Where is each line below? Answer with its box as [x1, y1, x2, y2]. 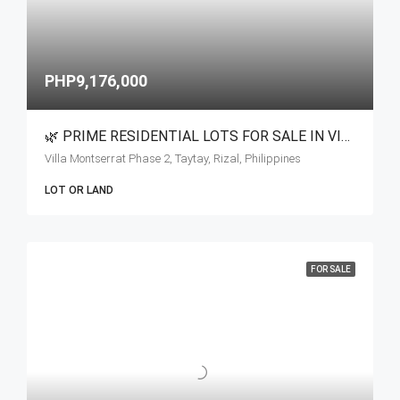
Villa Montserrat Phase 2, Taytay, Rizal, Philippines [45, 152, 301, 165]
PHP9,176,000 [45, 71, 147, 90]
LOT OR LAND [45, 184, 113, 196]
